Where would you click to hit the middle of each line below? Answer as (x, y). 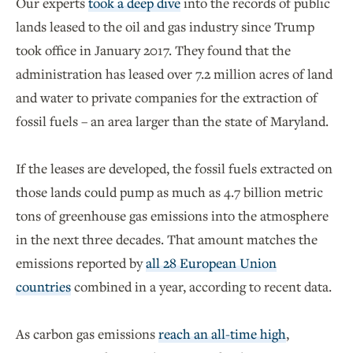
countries (43, 287)
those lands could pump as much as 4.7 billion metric (169, 192)
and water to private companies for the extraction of (167, 98)
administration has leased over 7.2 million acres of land (174, 74)
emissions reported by (81, 263)
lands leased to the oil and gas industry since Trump (165, 27)
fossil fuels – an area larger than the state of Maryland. (174, 121)
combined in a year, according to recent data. (201, 287)
